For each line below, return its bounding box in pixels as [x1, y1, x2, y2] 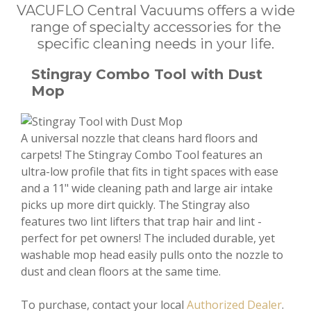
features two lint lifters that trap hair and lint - [21, 214, 262, 229]
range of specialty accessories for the [30, 19, 281, 35]
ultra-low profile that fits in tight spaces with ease [21, 164, 278, 179]
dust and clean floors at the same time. [21, 264, 221, 279]
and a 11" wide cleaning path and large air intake [21, 180, 273, 196]
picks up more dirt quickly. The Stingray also [21, 197, 250, 212]
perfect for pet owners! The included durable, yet [21, 230, 275, 246]
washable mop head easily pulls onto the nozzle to [21, 247, 283, 262]
